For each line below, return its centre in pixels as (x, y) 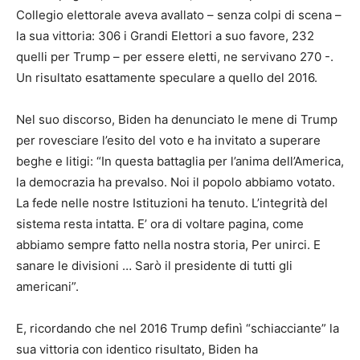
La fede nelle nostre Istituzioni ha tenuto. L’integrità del (172, 203)
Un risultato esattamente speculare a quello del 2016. (167, 78)
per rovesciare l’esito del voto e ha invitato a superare (168, 141)
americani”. (47, 287)
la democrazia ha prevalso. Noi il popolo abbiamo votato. (176, 182)
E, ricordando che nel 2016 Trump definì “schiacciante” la (178, 329)
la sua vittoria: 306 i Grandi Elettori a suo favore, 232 (165, 36)
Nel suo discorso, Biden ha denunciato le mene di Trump (177, 120)
